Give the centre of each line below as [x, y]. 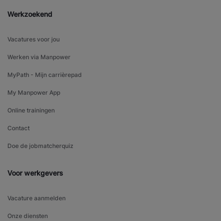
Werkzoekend [30, 14]
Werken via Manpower [39, 57]
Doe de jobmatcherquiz [40, 146]
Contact [18, 128]
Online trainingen [31, 110]
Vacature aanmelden [37, 198]
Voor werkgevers [35, 173]
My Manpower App [34, 93]
